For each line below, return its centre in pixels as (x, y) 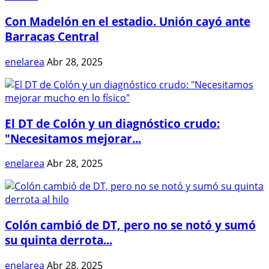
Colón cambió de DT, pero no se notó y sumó (130, 225)
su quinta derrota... (59, 240)
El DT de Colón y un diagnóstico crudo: (112, 123)
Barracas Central (52, 37)
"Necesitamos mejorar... (73, 138)
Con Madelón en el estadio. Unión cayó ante (128, 22)
